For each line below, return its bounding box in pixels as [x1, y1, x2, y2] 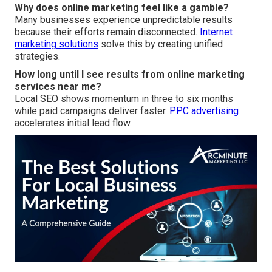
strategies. [15, 50, 60, 63]
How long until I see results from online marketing [15, 69, 245, 81]
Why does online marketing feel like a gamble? [15, 2, 229, 14]
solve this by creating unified [98, 38, 223, 50]
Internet [200, 26, 233, 38]
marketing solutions [15, 38, 98, 50]
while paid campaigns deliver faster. [15, 105, 169, 117]
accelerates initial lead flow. [15, 117, 132, 129]
